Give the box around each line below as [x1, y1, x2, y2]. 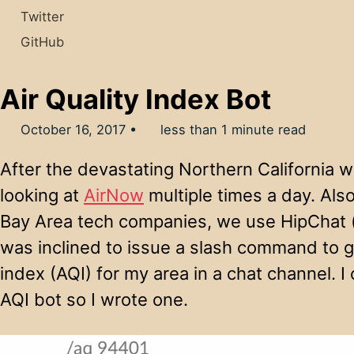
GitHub [20, 34, 64, 51]
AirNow [84, 184, 144, 205]
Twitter [20, 8, 64, 24]
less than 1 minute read [156, 122, 307, 138]
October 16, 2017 [20, 122, 126, 138]
